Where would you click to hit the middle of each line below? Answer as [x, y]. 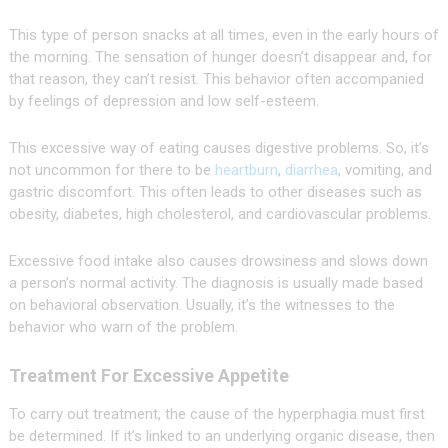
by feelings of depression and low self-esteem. [163, 101]
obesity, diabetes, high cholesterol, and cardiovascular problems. [219, 214]
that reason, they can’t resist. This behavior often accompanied [216, 79]
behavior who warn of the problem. [123, 327]
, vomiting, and [384, 170]
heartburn [246, 170]
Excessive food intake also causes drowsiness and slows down [218, 261]
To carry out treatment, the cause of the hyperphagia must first [216, 414]
